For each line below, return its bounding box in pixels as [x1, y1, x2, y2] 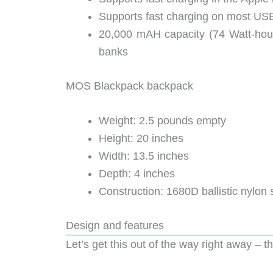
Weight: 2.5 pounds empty [99, 115, 226, 127]
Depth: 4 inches [99, 168, 175, 180]
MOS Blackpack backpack [66, 79, 193, 92]
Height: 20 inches [99, 132, 183, 145]
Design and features [66, 219, 164, 232]
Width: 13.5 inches [99, 150, 189, 163]
